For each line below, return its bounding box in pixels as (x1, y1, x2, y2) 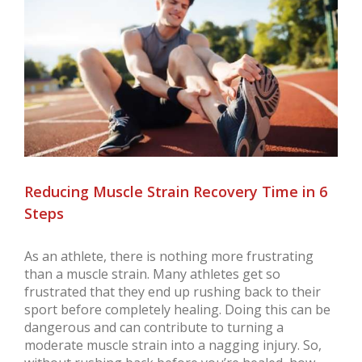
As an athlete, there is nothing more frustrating (24, 246, 314, 265)
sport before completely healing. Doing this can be (24, 300, 330, 318)
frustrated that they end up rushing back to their (24, 282, 321, 301)
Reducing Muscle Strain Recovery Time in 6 (24, 181, 327, 201)
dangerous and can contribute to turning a (24, 318, 284, 336)
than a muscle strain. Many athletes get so (24, 264, 280, 283)
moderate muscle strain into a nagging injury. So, (24, 335, 322, 354)
